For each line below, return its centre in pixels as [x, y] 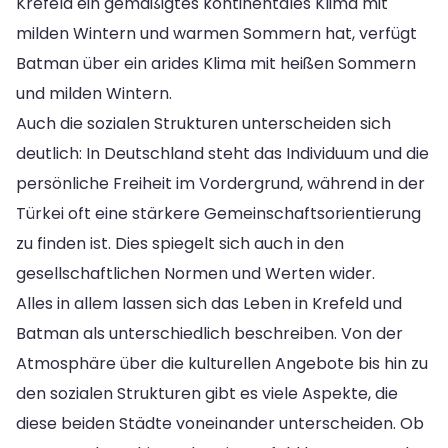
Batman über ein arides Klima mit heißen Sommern [216, 63]
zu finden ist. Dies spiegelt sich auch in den [180, 243]
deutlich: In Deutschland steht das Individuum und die [222, 153]
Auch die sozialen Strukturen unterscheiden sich [203, 123]
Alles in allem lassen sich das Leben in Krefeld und [209, 303]
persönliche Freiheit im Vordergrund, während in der [220, 183]
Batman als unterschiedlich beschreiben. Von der [209, 333]
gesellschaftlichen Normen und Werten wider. [195, 273]
